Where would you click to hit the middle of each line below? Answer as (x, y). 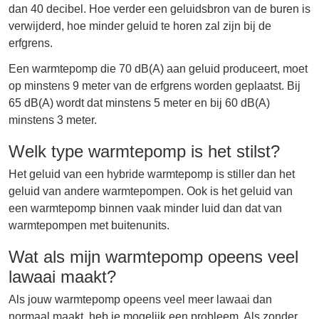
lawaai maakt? (62, 276)
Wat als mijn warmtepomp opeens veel (153, 256)
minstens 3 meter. (53, 120)
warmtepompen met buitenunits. (89, 225)
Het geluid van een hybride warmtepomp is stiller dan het (152, 174)
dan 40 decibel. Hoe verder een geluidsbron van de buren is (159, 9)
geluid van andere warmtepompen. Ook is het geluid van (151, 191)
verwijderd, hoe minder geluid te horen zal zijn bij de (140, 26)
